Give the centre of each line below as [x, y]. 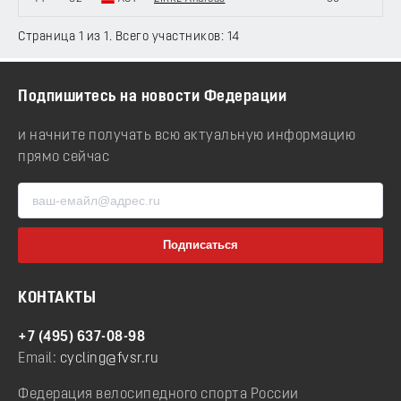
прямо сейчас [64, 157]
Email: [39, 359]
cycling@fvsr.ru [109, 359]
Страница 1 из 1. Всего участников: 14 [129, 37]
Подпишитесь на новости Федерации [152, 98]
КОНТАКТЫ [57, 299]
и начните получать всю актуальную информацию [187, 136]
